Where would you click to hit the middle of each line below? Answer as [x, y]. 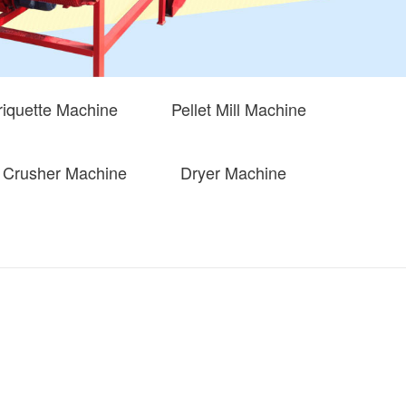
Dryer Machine [233, 173]
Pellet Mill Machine [239, 109]
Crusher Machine [65, 173]
